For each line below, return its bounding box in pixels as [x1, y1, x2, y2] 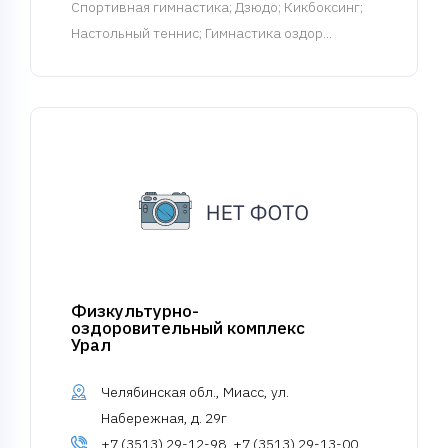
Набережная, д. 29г [101, 409, 227, 427]
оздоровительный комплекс [71, 317, 305, 339]
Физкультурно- [71, 300, 199, 322]
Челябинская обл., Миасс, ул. [101, 383, 289, 401]
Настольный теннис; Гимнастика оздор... [71, 24, 332, 42]
